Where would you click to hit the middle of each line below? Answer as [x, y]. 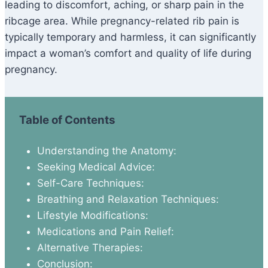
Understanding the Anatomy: [106, 151]
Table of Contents [67, 120]
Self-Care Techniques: [90, 183]
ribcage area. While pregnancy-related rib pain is [122, 21]
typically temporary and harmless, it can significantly [130, 37]
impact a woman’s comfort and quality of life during [128, 54]
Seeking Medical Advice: [96, 167]
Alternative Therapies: [90, 248]
